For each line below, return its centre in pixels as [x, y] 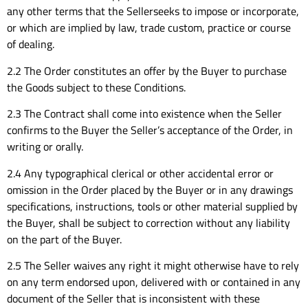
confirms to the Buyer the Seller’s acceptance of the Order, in [150, 130]
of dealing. [31, 44]
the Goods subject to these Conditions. [96, 87]
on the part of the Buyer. [64, 239]
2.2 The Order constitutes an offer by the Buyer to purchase [147, 70]
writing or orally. [45, 147]
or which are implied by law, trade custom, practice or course [149, 28]
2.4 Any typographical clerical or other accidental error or [140, 173]
